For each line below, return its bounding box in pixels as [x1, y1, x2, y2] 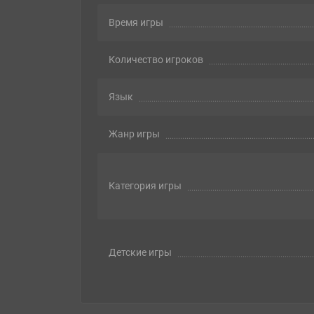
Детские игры [109, 247, 172, 259]
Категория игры [109, 180, 182, 192]
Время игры [109, 17, 163, 29]
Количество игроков [109, 54, 203, 66]
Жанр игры [109, 128, 160, 140]
